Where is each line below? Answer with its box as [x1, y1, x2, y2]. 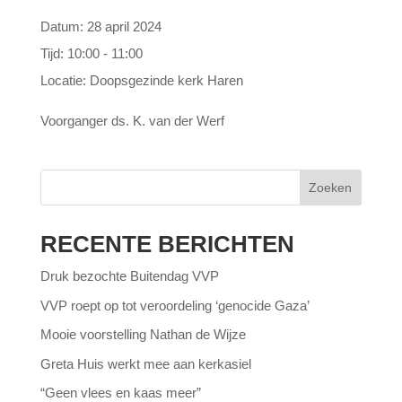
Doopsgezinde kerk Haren [89, 73, 243, 88]
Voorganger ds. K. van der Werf [39, 113, 224, 128]
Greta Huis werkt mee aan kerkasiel [39, 355, 251, 371]
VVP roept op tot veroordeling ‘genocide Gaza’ [39, 297, 310, 313]
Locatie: [39, 73, 90, 88]
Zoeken [309, 180, 353, 195]
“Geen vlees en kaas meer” [39, 385, 201, 400]
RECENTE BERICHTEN [39, 231, 294, 258]
